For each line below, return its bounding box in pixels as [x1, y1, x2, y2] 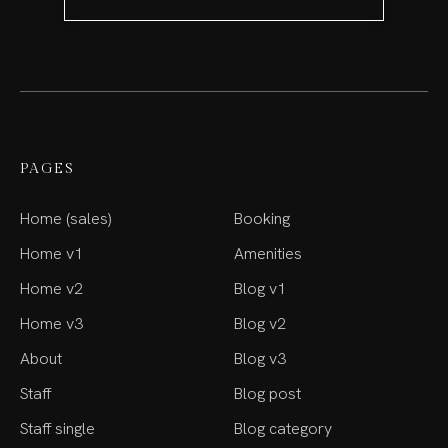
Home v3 [20, 312, 83, 334]
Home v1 [20, 242, 83, 264]
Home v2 [20, 277, 83, 299]
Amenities [234, 242, 302, 264]
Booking [234, 207, 290, 229]
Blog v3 [234, 347, 286, 369]
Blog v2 [234, 312, 286, 334]
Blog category [234, 417, 332, 439]
